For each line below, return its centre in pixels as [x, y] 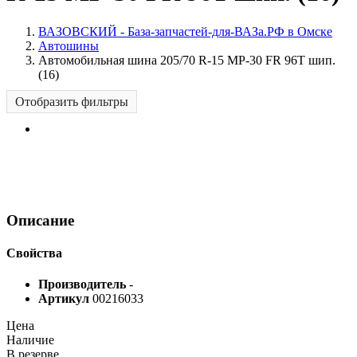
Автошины [69, 45]
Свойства [34, 253]
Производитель [84, 284]
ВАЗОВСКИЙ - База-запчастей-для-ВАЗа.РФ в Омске [185, 31]
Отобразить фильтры [72, 101]
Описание [40, 220]
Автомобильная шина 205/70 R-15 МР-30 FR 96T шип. [187, 60]
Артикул [65, 299]
